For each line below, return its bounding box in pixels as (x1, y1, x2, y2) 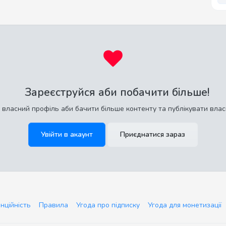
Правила (38, 200, 68, 210)
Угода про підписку (76, 200, 140, 210)
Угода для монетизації (147, 200, 221, 210)
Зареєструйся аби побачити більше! (25, 85, 209, 100)
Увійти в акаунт (41, 130, 93, 140)
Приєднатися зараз (120, 130, 185, 140)
